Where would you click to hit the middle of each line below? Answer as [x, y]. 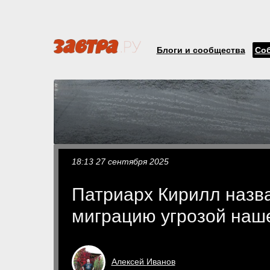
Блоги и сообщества [201, 50]
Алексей [129, 261]
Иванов [161, 261]
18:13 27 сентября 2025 [120, 162]
